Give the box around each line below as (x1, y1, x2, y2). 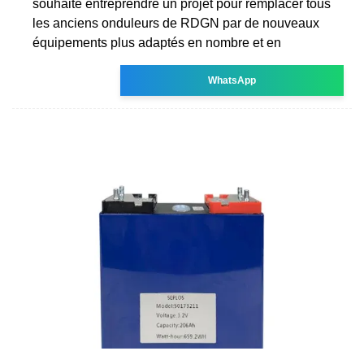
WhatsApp (208, 74, 257, 86)
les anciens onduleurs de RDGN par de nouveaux (32, 15, 319, 30)
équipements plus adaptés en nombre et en (32, 35, 281, 50)
